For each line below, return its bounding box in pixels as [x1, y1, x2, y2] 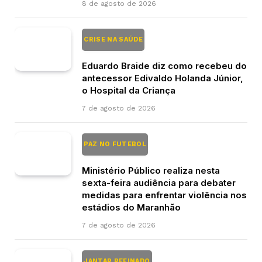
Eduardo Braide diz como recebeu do [82, 60, 247, 71]
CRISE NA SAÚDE [82, 35, 145, 43]
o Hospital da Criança [82, 84, 175, 96]
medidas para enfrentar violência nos [82, 189, 247, 201]
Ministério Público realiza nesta [82, 164, 220, 176]
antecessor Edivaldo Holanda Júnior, [82, 72, 243, 84]
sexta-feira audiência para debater [82, 177, 236, 188]
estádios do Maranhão [82, 201, 181, 213]
